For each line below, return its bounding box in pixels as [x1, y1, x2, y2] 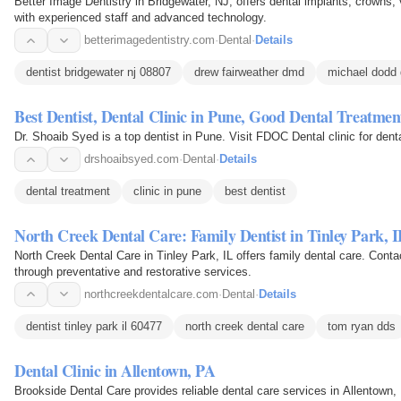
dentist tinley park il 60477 [26, 319, 162, 333]
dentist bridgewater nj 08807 [26, 65, 171, 80]
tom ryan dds [328, 319, 396, 333]
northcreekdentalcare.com [84, 286, 218, 301]
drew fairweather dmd [194, 65, 304, 80]
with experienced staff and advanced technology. [14, 11, 267, 25]
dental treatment [26, 184, 110, 199]
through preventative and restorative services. [14, 264, 252, 278]
